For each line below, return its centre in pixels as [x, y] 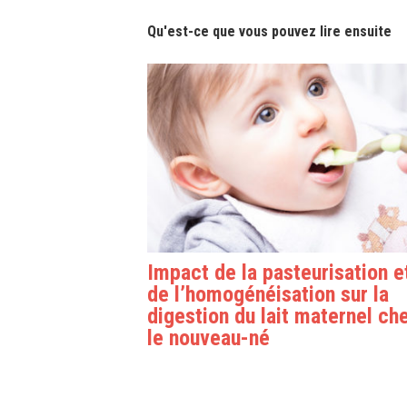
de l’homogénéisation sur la [268, 294]
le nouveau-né [208, 338]
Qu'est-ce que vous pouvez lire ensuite [269, 31]
